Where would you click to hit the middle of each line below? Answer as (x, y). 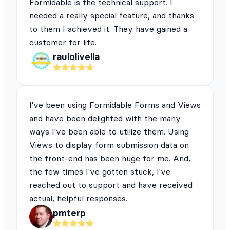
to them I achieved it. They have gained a (108, 29)
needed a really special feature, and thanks (112, 16)
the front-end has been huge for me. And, (110, 158)
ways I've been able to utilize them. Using (109, 132)
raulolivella (76, 56)
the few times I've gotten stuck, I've (100, 172)
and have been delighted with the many (105, 118)
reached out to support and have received (111, 185)
